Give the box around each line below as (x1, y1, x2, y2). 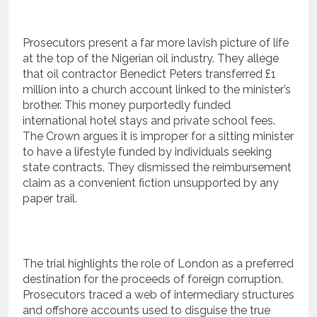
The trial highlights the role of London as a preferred (23, 256, 294, 270)
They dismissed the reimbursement (105, 160, 292, 174)
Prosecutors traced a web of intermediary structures (23, 287, 294, 301)
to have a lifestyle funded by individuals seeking (23, 144, 272, 158)
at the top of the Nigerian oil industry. (23, 51, 217, 65)
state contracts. (23, 160, 105, 174)
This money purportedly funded (64, 98, 231, 112)
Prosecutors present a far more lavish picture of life (23, 35, 289, 50)
